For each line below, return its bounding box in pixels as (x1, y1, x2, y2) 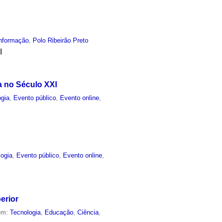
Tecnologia (10, 209, 41, 217)
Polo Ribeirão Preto (33, 37, 89, 45)
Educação (45, 209, 74, 217)
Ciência (77, 209, 99, 217)
